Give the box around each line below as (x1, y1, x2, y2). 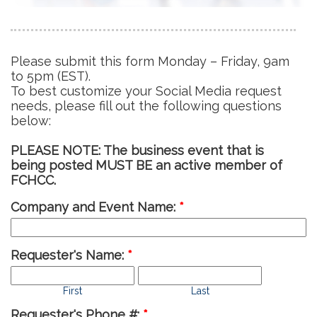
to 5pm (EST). (11, 68, 91, 83)
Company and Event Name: (11, 199, 179, 214)
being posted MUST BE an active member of (11, 157, 282, 173)
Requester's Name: (11, 247, 127, 263)
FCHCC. (11, 172, 56, 188)
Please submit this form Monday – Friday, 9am (11, 53, 289, 69)
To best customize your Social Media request (11, 83, 282, 98)
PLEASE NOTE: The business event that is (11, 142, 264, 158)
